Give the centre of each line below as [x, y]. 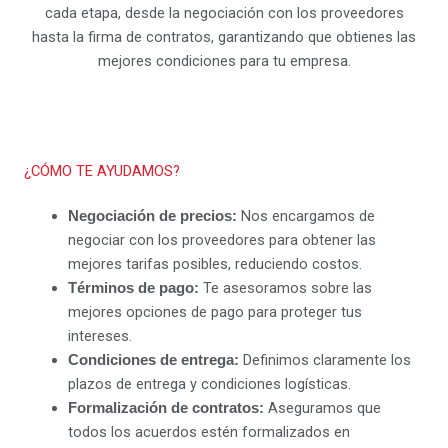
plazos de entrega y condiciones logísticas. [209, 384]
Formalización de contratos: [165, 408]
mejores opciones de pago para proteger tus [214, 312]
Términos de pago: [133, 288]
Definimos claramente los [324, 360]
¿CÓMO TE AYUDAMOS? [102, 171]
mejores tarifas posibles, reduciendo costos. [214, 264]
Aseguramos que [322, 408]
